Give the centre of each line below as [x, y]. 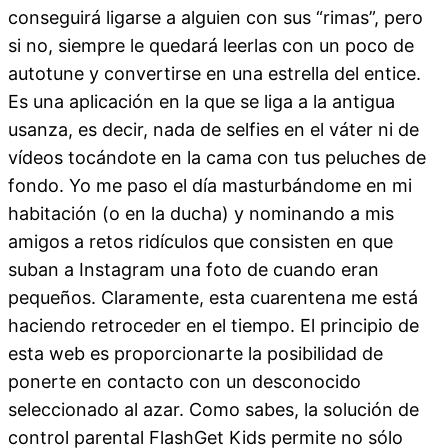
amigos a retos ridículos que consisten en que [200, 241]
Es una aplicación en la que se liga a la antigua [201, 101]
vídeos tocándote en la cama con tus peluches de [217, 157]
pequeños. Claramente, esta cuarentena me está [213, 297]
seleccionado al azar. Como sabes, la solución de [213, 409]
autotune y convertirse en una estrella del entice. [214, 73]
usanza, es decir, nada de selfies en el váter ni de [213, 129]
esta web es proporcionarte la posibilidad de [195, 353]
